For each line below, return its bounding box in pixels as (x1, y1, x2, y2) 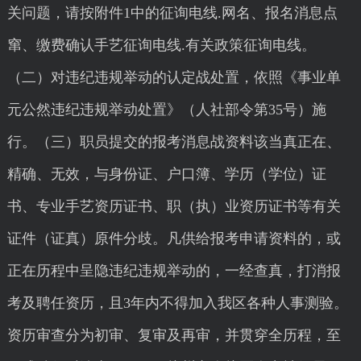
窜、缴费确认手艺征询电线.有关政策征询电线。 (6, 37, 316, 53)
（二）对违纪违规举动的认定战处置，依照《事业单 (6, 69, 341, 85)
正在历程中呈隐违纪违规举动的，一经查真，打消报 (6, 263, 341, 279)
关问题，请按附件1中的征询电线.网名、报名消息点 (6, 5, 338, 21)
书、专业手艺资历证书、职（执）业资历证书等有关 (6, 198, 341, 214)
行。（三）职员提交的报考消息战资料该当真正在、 (6, 134, 341, 150)
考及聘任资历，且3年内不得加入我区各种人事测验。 (6, 295, 348, 311)
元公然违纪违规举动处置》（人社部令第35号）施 (6, 102, 326, 118)
